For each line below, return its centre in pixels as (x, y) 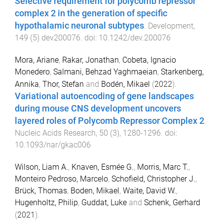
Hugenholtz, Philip (46, 203)
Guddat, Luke (104, 203)
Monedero (32, 72)
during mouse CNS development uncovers (98, 109)
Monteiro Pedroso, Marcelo (61, 179)
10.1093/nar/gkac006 (53, 145)
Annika (27, 84)
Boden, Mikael (95, 191)
